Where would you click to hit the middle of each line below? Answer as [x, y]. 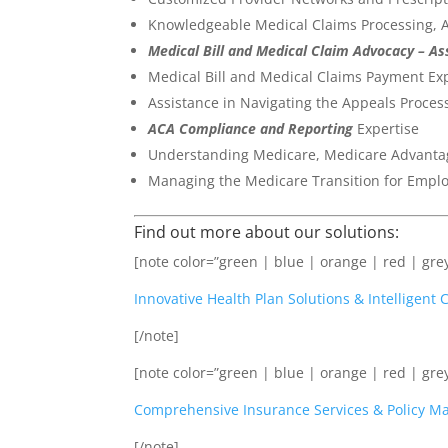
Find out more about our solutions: [267, 231]
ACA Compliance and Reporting [251, 128]
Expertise [388, 128]
